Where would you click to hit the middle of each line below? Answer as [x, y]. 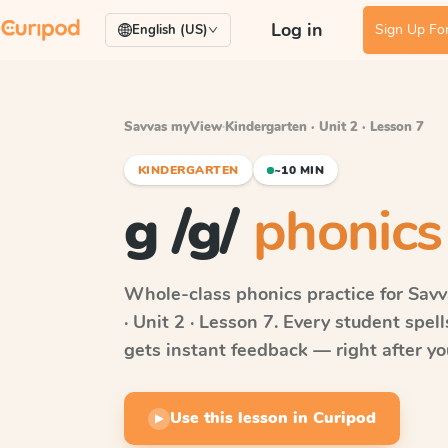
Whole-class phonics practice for [266, 294]
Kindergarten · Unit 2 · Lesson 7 [324, 127]
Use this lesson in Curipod [273, 418]
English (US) [170, 30]
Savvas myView [173, 127]
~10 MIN [299, 170]
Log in [297, 30]
